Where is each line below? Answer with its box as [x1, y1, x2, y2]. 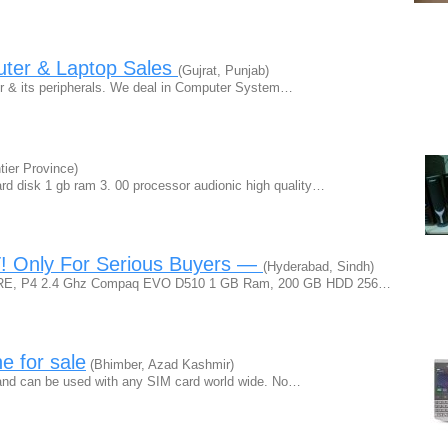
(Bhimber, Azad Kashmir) [86, 357, 234, 372]
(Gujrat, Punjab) [178, 63, 269, 78]
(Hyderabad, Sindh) [263, 259, 374, 274]
